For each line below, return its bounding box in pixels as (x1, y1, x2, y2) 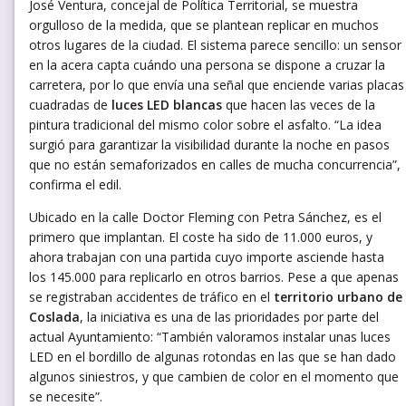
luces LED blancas (111, 95, 222, 113)
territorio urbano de (274, 287, 402, 305)
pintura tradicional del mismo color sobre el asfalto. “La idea (29, 115, 382, 133)
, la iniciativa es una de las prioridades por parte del (80, 307, 379, 325)
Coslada (29, 307, 80, 325)
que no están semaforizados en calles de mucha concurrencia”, (29, 155, 401, 173)
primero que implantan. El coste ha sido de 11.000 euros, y (29, 227, 372, 246)
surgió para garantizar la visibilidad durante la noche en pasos (29, 135, 390, 153)
